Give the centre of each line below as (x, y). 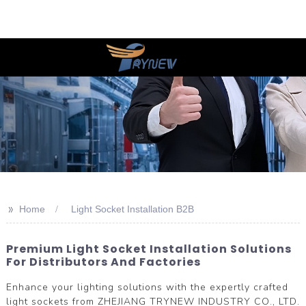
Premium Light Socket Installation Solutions (149, 249)
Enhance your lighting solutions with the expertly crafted (147, 287)
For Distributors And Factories (103, 262)
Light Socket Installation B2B (132, 209)
